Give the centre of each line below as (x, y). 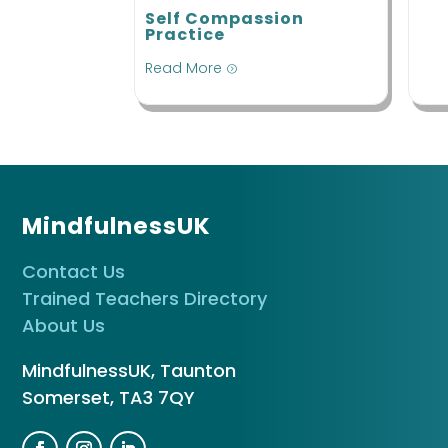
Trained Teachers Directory (144, 299)
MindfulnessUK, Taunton (129, 371)
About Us (63, 326)
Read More (184, 68)
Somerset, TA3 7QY (108, 398)
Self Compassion (225, 18)
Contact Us (73, 272)
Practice (185, 34)
